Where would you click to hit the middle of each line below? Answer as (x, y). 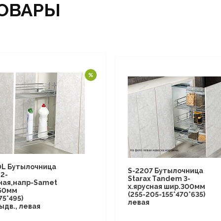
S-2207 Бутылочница (165, 170)
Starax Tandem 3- (159, 178)
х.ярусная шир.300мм (166, 186)
